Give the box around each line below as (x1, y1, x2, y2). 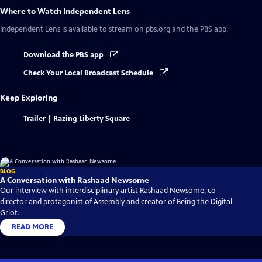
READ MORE (12, 222, 53, 232)
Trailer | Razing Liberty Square (23, 113, 130, 123)
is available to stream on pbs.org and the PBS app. (60, 25, 228, 35)
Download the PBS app (23, 50, 105, 60)
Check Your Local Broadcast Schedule (23, 68, 155, 78)
